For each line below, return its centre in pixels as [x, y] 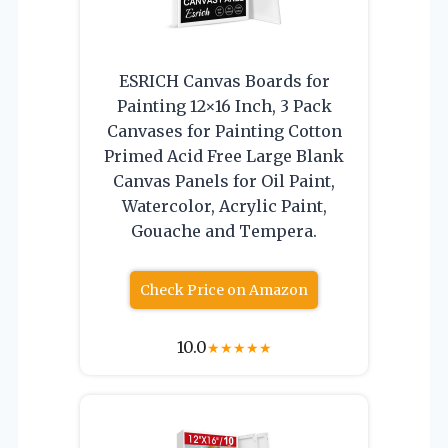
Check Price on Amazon [224, 289]
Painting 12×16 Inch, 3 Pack [224, 105]
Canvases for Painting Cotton [224, 130]
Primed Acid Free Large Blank [224, 155]
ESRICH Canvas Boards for [224, 80]
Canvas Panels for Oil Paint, [224, 180]
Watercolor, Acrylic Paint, [224, 205]
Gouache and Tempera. [224, 230]
